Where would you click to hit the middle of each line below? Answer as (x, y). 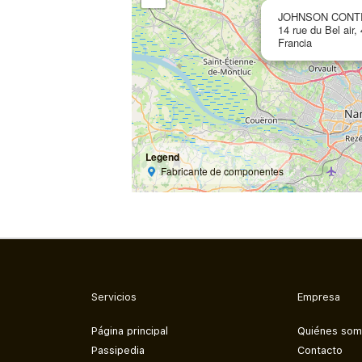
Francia (295, 42)
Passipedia (118, 351)
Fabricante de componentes (222, 170)
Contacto (320, 351)
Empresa (319, 297)
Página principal (129, 331)
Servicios (114, 297)
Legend (163, 156)
